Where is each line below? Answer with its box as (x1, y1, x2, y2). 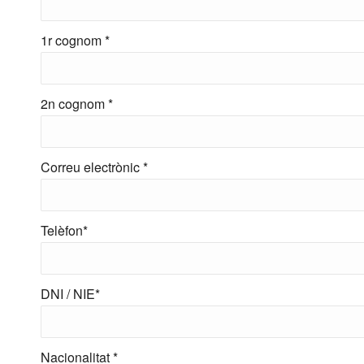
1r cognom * (41, 31, 110, 50)
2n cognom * (41, 94, 113, 113)
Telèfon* (41, 221, 88, 240)
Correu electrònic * (41, 158, 148, 176)
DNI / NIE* (41, 284, 100, 303)
